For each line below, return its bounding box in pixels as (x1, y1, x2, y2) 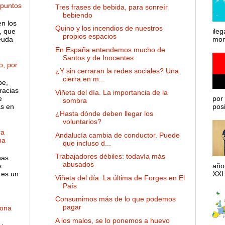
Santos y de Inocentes (62, 53, 134, 62)
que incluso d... (62, 139, 111, 147)
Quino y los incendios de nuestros (55, 24, 163, 33)
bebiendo (62, 11, 92, 19)
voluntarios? (62, 118, 101, 126)
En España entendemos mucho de (55, 45, 165, 54)
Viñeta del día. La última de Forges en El (55, 173, 185, 182)
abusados (62, 160, 94, 169)
